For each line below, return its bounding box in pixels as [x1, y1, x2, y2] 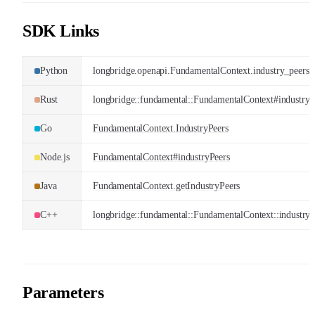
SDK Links [22, 21, 99, 40]
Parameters [22, 283, 104, 302]
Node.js [40, 151, 70, 162]
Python [40, 65, 68, 76]
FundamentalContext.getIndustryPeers [93, 180, 240, 191]
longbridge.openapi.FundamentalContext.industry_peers [93, 65, 309, 76]
